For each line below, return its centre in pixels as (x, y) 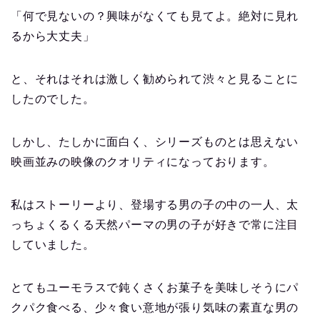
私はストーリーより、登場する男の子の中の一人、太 (155, 205)
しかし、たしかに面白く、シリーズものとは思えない (155, 142)
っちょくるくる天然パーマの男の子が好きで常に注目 (155, 225)
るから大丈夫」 (53, 36)
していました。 (53, 245)
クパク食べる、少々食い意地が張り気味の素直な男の (155, 308)
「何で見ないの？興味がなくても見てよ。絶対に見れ (155, 16)
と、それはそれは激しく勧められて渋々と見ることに (155, 79)
